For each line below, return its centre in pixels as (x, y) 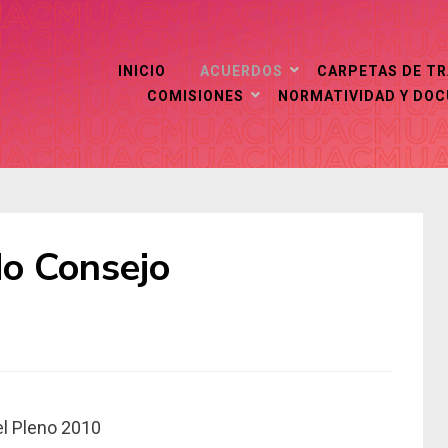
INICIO (142, 71)
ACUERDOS (241, 71)
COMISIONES (195, 96)
